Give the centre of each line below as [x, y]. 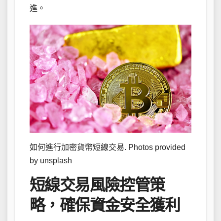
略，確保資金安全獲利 [105, 205]
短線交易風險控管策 [97, 185]
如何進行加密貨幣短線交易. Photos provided [108, 147]
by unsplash [51, 160]
